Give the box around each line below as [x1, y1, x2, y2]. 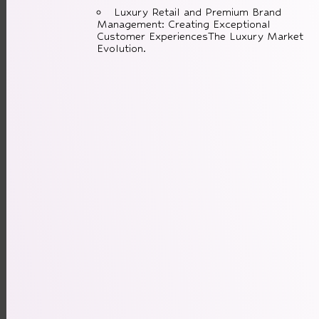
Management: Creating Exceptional [96, 18, 271, 31]
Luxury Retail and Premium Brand [113, 6, 281, 19]
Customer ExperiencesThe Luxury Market [96, 30, 303, 43]
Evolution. [96, 42, 146, 55]
